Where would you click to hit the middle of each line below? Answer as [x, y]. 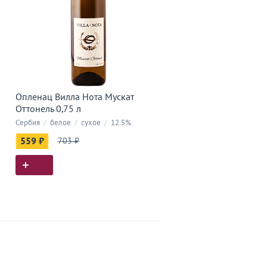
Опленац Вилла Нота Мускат [74, 97]
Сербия [27, 123]
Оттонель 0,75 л [48, 109]
